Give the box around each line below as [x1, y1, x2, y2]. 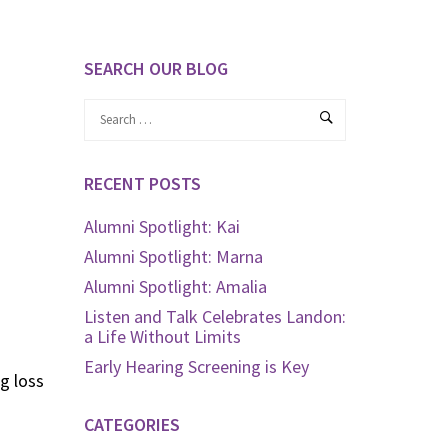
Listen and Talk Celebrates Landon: [83, 304, 346, 328]
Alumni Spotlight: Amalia [83, 274, 267, 298]
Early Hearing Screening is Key [83, 354, 309, 378]
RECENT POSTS [83, 171, 201, 195]
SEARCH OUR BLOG [83, 57, 228, 80]
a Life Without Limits [83, 324, 241, 348]
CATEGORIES [83, 412, 180, 436]
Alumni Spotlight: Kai [83, 214, 240, 238]
